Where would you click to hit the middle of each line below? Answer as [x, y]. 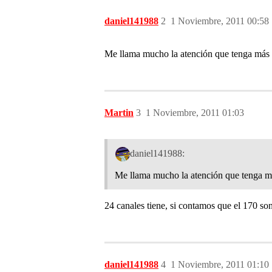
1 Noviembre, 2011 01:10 [220, 264]
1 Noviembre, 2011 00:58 [220, 21]
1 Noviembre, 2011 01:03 [195, 113]
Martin [119, 113]
